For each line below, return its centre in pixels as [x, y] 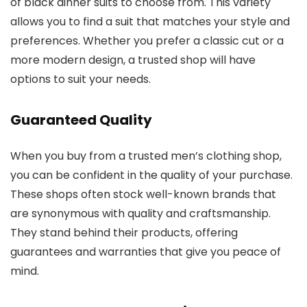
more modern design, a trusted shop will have [133, 60]
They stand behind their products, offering [124, 232]
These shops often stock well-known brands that [143, 194]
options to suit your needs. [81, 79]
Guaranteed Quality [81, 120]
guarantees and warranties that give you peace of [146, 251]
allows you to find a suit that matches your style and [150, 21]
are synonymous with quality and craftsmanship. [140, 213]
